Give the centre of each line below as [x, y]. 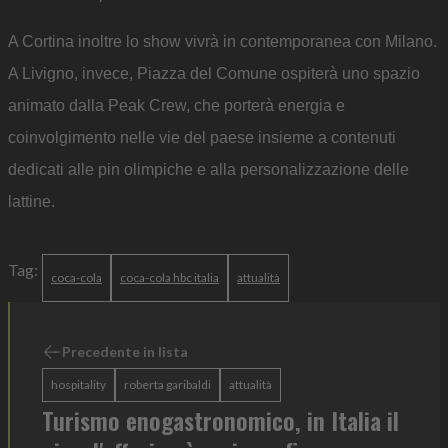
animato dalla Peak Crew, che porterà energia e [176, 105]
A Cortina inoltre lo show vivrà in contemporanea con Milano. [222, 41]
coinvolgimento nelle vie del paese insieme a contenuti [202, 137]
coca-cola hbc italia [169, 277]
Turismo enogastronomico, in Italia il [220, 420]
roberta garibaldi [167, 384]
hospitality [78, 384]
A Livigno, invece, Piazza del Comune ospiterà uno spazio [214, 73]
